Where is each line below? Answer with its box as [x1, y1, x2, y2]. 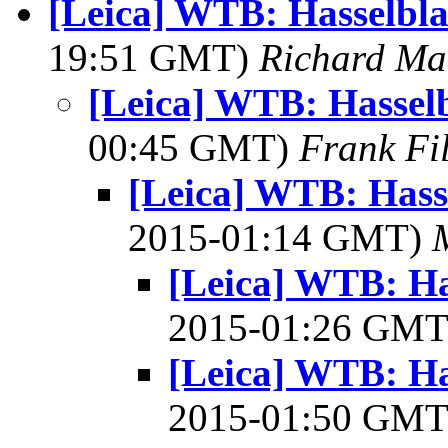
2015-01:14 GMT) [128, 216, 432, 259]
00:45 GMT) [88, 126, 299, 169]
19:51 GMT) [48, 36, 259, 79]
